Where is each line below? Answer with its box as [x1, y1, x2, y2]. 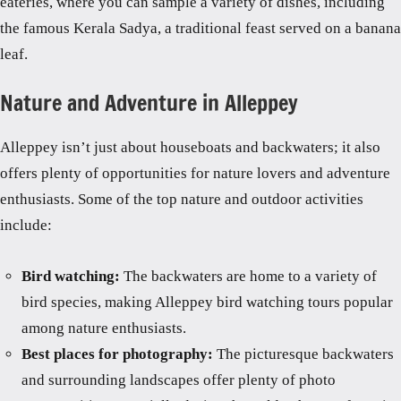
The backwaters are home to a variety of [120, 267, 377, 285]
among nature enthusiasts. [21, 319, 186, 337]
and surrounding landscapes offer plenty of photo [21, 371, 336, 388]
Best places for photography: [21, 345, 213, 363]
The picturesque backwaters [213, 345, 394, 363]
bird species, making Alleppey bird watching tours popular [21, 293, 393, 311]
